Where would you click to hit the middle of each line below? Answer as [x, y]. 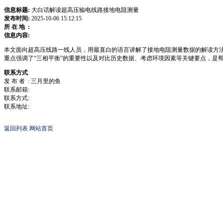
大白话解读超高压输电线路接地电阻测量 [84, 10]
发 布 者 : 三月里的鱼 [32, 81]
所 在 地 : [17, 27]
